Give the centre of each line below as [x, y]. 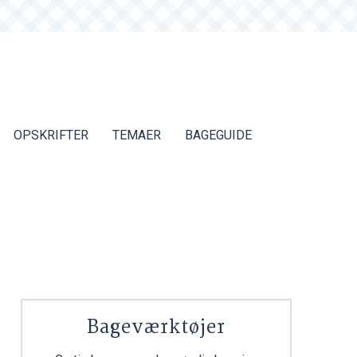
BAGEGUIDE [218, 135]
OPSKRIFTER [51, 135]
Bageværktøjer [156, 328]
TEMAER [137, 135]
